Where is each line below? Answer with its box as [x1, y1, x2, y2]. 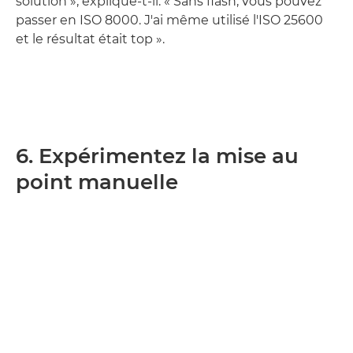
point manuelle [16, 169, 178, 195]
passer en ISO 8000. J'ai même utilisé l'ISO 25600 [16, 12, 323, 28]
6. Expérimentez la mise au [16, 143, 299, 169]
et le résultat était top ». [16, 31, 165, 46]
